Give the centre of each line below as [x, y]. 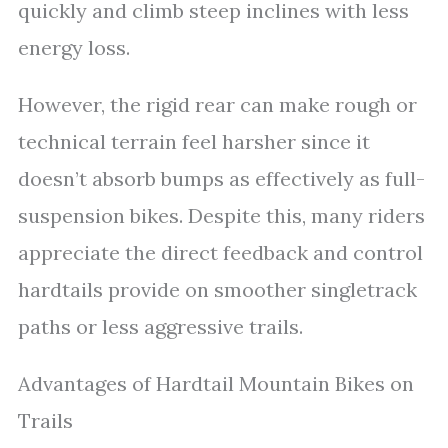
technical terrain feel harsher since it [194, 141]
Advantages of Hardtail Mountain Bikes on [216, 383]
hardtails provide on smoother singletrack [217, 289]
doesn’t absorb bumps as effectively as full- [221, 178]
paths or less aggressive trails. [160, 326]
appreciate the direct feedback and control [220, 252]
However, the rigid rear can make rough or [217, 104]
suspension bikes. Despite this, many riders [221, 215]
